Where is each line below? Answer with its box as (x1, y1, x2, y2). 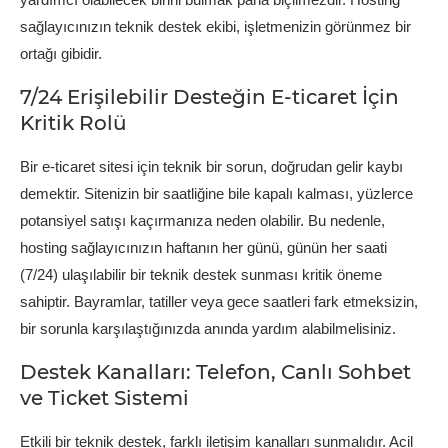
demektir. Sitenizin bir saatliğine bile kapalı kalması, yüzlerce (20, 184, 413, 202)
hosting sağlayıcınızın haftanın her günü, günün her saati (20, 238, 387, 256)
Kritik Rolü (20, 110, 127, 135)
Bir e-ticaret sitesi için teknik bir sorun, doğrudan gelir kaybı (20, 157, 403, 175)
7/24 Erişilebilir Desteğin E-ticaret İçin (20, 84, 399, 109)
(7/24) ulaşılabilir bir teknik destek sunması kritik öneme (20, 265, 382, 283)
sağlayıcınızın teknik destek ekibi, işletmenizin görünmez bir (20, 17, 411, 35)
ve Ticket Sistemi (20, 385, 189, 410)
